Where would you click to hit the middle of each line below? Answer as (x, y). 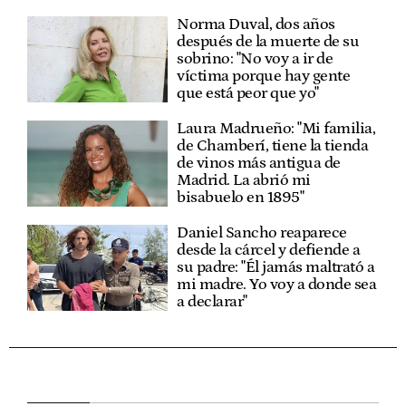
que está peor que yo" (248, 94)
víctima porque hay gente (264, 77)
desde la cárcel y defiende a (269, 251)
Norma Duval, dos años (256, 25)
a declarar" (212, 302)
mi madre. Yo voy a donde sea (277, 285)
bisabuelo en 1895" (241, 198)
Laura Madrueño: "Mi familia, (276, 129)
